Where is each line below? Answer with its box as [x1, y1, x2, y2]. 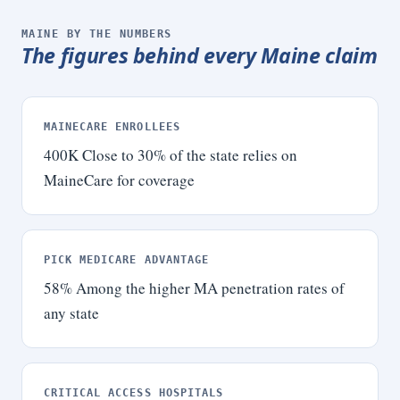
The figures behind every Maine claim [21, 41, 378, 70]
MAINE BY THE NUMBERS [21, 28, 172, 40]
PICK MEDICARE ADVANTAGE [44, 254, 209, 266]
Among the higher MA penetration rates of [76, 278, 345, 298]
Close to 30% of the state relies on [82, 145, 297, 165]
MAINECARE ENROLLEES [44, 121, 180, 133]
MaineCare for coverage [44, 170, 195, 190]
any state [44, 303, 99, 323]
